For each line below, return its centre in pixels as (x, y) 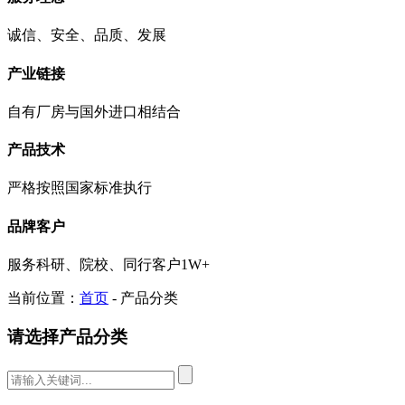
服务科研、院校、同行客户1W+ (108, 264)
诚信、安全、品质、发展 (87, 35)
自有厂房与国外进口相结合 (94, 111)
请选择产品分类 (67, 336)
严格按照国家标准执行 (80, 188)
